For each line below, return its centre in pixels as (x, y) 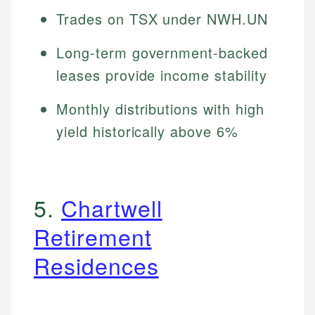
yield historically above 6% (147, 131)
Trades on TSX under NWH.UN (162, 19)
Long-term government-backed (162, 53)
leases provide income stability (162, 75)
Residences (96, 265)
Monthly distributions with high (160, 109)
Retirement (93, 237)
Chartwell (111, 208)
